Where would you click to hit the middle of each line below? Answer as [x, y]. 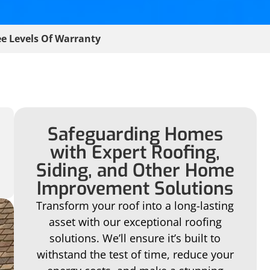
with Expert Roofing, [135, 153]
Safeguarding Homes [135, 135]
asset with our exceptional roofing [135, 222]
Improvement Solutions [135, 189]
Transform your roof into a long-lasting [135, 206]
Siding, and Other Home [135, 171]
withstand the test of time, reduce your [135, 255]
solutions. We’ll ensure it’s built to [135, 238]
